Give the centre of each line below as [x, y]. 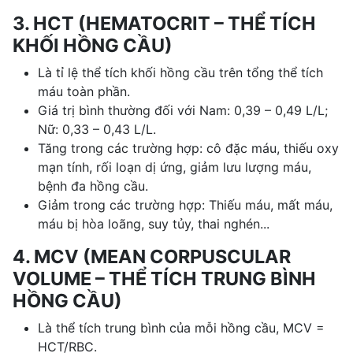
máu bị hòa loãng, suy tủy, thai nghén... [154, 223]
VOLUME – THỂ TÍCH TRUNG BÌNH [164, 278]
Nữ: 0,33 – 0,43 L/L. [97, 129]
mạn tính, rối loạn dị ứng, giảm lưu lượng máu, [175, 167]
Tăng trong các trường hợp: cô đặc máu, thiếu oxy [188, 148]
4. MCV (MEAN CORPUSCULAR [152, 256]
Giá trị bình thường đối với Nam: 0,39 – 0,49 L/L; [183, 110]
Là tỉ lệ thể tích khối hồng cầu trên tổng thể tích [180, 72]
